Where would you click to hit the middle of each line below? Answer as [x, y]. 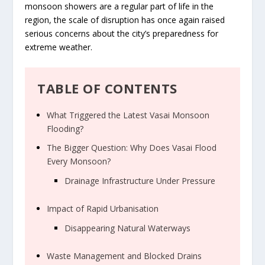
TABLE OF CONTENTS [107, 88]
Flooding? [65, 128]
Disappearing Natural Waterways [128, 228]
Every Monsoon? [79, 161]
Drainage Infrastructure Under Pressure [140, 181]
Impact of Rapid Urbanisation [103, 208]
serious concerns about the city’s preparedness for [122, 34]
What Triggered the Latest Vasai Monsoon [128, 115]
